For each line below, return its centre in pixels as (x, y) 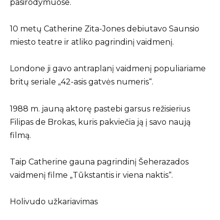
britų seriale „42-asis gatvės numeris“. (82, 82)
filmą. (20, 135)
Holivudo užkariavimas (54, 202)
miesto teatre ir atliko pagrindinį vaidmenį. (92, 42)
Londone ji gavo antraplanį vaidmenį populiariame (108, 69)
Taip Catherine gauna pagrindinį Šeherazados (99, 162)
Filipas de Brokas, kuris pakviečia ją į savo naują (100, 122)
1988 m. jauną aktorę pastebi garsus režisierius (100, 109)
